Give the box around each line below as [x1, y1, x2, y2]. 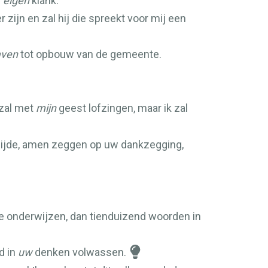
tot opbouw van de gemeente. [18, 48, 162, 60]
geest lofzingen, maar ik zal [56, 102, 188, 114]
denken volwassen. [32, 246, 126, 258]
